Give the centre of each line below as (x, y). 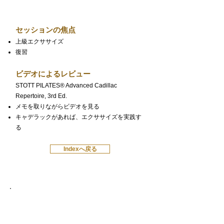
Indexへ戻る (80, 149)
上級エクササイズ (39, 41)
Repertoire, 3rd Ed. (42, 96)
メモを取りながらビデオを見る (57, 106)
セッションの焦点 (45, 30)
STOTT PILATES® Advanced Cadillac (66, 85)
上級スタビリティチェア (80, 204)
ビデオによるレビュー (53, 74)
